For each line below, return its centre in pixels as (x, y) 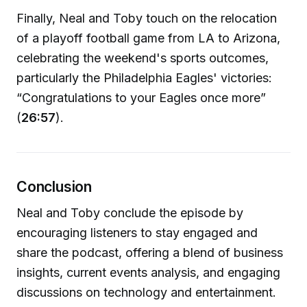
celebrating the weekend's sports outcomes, (143, 58)
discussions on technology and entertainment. (146, 292)
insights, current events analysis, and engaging (148, 272)
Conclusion (54, 187)
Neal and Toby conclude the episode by (130, 212)
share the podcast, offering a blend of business (150, 252)
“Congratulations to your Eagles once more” (141, 98)
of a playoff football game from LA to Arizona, (148, 38)
